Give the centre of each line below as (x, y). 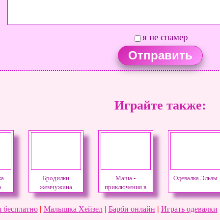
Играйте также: (160, 106)
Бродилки (56, 179)
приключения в (125, 187)
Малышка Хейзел (73, 209)
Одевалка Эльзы (195, 179)
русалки (56, 196)
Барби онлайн (132, 209)
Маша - (125, 179)
